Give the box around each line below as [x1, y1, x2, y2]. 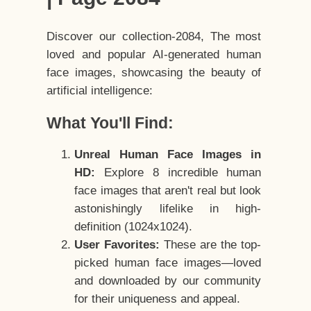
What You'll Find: [47, 114, 174, 133]
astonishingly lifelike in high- [74, 202, 262, 216]
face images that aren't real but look [74, 184, 262, 198]
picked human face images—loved [74, 256, 262, 270]
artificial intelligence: [47, 84, 153, 98]
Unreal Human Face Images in [74, 148, 262, 162]
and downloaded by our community [74, 274, 262, 288]
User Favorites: [74, 238, 160, 252]
